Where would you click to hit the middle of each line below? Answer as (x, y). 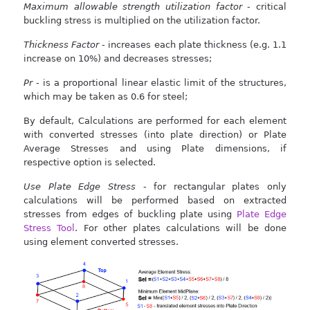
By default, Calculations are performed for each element (155, 120)
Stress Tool (49, 228)
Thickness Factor (62, 44)
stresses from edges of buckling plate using (130, 214)
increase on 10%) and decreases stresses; (118, 58)
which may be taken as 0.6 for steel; (106, 96)
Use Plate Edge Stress (80, 186)
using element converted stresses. (101, 241)
